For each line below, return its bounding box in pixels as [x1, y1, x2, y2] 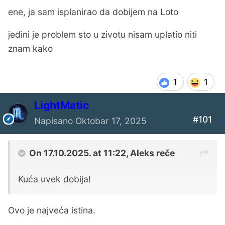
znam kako [8, 43, 58, 54]
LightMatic [34, 98, 89, 112]
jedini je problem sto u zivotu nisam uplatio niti [8, 29, 197, 40]
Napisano [34, 116, 75, 127]
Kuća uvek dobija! [18, 174, 91, 185]
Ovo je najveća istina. [8, 204, 95, 215]
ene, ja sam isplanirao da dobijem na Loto [8, 6, 178, 17]
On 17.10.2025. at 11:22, [29, 148, 130, 159]
